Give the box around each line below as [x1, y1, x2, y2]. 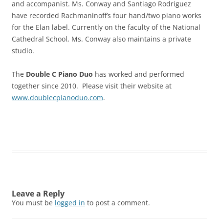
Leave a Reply [12, 188, 65, 199]
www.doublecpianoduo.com [12, 93, 103, 102]
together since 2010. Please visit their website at [12, 81, 172, 90]
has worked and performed [93, 69, 184, 79]
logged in [55, 198, 85, 207]
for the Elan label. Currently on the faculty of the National [12, 22, 200, 32]
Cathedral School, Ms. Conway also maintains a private [12, 34, 191, 44]
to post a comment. [85, 198, 150, 207]
